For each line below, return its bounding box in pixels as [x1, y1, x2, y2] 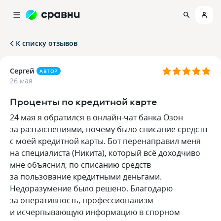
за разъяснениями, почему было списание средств [10, 124, 207, 135]
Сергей [10, 66, 35, 75]
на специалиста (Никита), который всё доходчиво [10, 147, 200, 158]
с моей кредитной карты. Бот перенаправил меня [10, 136, 201, 147]
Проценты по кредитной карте [10, 95, 157, 108]
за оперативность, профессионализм [10, 195, 153, 206]
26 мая [10, 76, 33, 85]
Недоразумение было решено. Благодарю [10, 183, 173, 194]
